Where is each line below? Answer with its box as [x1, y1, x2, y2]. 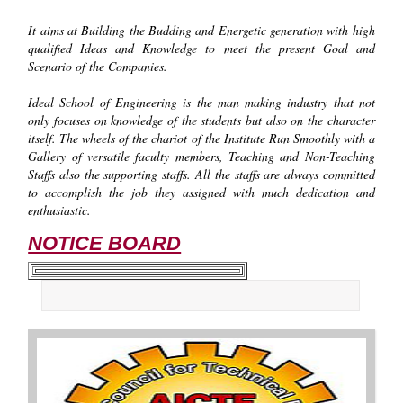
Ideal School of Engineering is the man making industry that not [28, 93, 375, 111]
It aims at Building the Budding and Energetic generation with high [28, 21, 375, 39]
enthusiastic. [28, 201, 92, 219]
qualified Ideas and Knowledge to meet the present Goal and [28, 39, 375, 57]
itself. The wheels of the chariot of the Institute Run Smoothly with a [28, 129, 375, 147]
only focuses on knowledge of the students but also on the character [28, 111, 375, 129]
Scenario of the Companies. [28, 57, 168, 75]
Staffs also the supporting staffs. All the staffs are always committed [28, 165, 375, 183]
